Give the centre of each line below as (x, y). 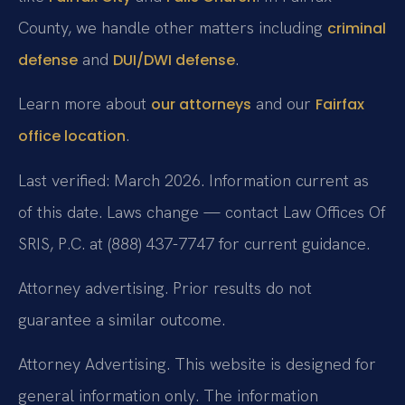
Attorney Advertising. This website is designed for (197, 364)
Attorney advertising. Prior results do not (165, 287)
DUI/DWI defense (174, 60)
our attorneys (201, 105)
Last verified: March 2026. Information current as (193, 180)
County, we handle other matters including (173, 27)
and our (283, 104)
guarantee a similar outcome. (122, 319)
